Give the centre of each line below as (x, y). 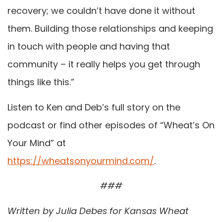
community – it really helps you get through (104, 64)
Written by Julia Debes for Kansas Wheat (98, 211)
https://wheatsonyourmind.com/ (81, 161)
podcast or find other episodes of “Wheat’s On (111, 125)
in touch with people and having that (89, 47)
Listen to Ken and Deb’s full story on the (94, 107)
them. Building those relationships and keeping (110, 29)
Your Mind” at (37, 143)
